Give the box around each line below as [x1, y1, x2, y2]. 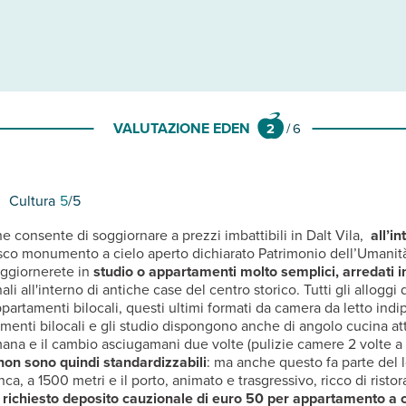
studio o [89, 260, 149, 282]
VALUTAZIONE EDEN [112, 118, 250, 139]
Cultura [8, 189, 55, 211]
